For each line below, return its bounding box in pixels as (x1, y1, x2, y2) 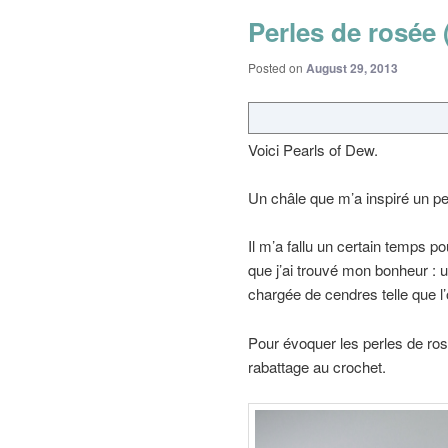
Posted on (248, 59, 306, 77)
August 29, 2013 (306, 59, 398, 78)
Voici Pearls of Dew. (248, 138, 378, 160)
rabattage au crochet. (248, 355, 386, 377)
